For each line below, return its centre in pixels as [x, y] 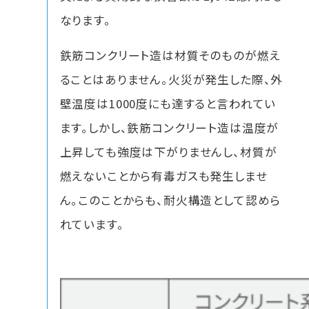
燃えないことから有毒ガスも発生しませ [163, 176]
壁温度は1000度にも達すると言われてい [168, 104]
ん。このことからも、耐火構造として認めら [170, 200]
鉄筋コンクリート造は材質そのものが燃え [170, 56]
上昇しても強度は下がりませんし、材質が [168, 152]
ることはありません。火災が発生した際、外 [171, 80]
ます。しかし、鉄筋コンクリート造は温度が [169, 128]
